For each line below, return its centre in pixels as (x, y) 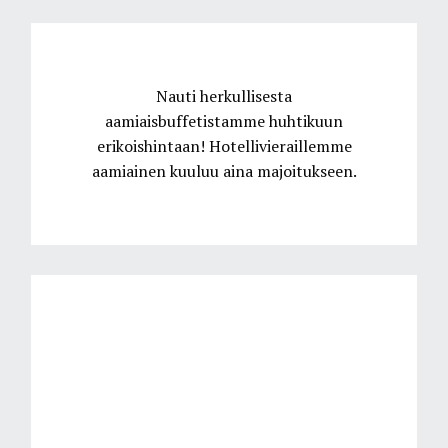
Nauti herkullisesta (224, 96)
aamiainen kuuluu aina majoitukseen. (224, 171)
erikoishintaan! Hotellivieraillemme (224, 146)
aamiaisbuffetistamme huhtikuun (224, 121)
